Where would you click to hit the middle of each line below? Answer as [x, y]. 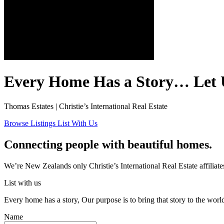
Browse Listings [30, 123]
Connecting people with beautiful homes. [108, 144]
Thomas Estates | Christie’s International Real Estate [86, 106]
